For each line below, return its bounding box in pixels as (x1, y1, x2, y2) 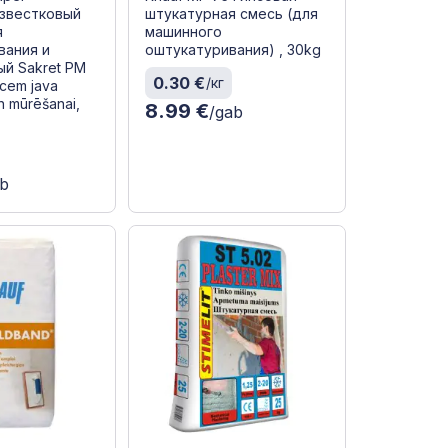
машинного (144, 23, 222, 41)
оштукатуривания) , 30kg (144, 41, 321, 59)
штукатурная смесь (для (144, 5, 318, 23)
